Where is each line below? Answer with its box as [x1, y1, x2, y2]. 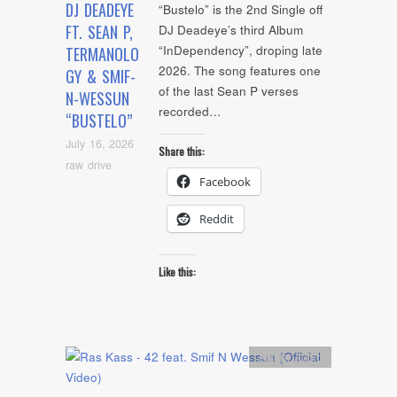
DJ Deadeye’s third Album [159, 21, 303, 39]
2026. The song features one [159, 62, 321, 80]
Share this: [159, 143, 205, 159]
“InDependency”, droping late [159, 42, 323, 59]
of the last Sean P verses [159, 82, 299, 100]
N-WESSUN [66, 87, 129, 111]
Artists [258, 348, 288, 365]
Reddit [199, 210, 234, 227]
